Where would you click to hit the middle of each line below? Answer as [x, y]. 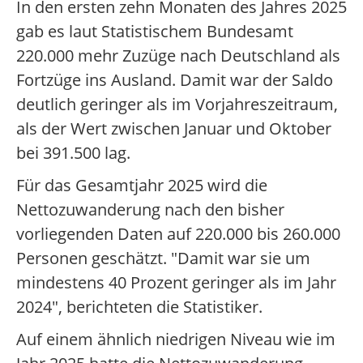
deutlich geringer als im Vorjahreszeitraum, [177, 104]
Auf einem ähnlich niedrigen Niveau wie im [176, 339]
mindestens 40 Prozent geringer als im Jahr [176, 282]
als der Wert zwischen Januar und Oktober [174, 128]
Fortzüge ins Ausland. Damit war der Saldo [175, 80]
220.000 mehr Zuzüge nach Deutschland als [178, 56]
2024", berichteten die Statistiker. [139, 307]
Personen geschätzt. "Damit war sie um [163, 258]
